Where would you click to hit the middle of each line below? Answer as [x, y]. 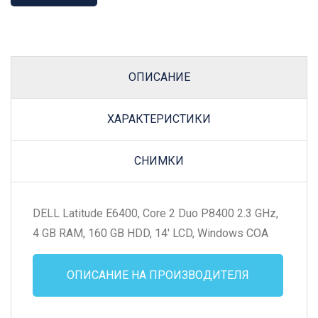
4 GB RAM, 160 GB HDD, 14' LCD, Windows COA [150, 233]
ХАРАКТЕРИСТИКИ [159, 119]
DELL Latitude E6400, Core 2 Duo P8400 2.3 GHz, [155, 213]
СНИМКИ [159, 160]
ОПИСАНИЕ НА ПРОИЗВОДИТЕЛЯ [158, 275]
